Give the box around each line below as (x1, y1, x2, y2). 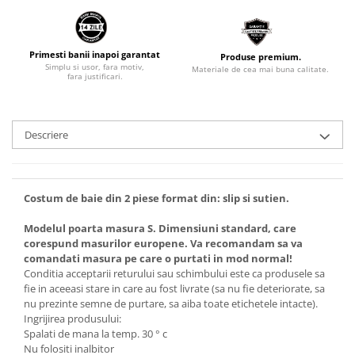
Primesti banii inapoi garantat (29, 48, 160, 60)
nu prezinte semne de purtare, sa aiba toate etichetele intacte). (24, 296, 318, 311)
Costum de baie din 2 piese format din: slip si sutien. (24, 190, 289, 205)
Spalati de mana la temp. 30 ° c (24, 326, 167, 341)
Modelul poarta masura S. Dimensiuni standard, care (24, 220, 296, 235)
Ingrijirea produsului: (24, 311, 121, 326)
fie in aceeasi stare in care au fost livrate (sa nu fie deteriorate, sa (24, 281, 325, 296)
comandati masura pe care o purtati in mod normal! (24, 250, 292, 265)
